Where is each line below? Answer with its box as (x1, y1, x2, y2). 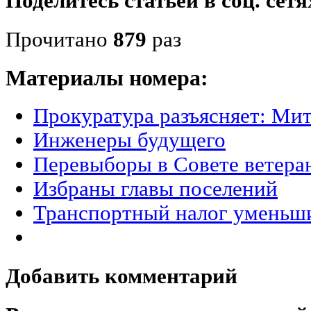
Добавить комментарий (6, 264, 237, 289)
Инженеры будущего (33, 128, 226, 152)
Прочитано (6, 28, 113, 52)
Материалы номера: (6, 65, 208, 91)
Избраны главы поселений (33, 176, 278, 201)
